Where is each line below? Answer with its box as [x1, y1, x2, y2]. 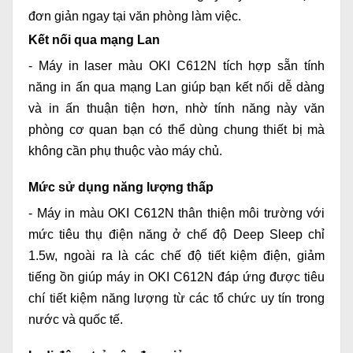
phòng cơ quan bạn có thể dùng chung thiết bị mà [28, 123, 325, 137]
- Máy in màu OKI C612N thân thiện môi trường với [28, 206, 325, 221]
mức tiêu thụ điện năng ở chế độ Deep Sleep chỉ [28, 228, 325, 242]
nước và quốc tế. [28, 313, 123, 327]
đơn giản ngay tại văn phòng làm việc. [28, 9, 241, 24]
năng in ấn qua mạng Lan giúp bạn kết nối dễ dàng [28, 80, 325, 95]
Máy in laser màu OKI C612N [38, 59, 217, 73]
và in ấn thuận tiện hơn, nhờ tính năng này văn [28, 102, 325, 116]
